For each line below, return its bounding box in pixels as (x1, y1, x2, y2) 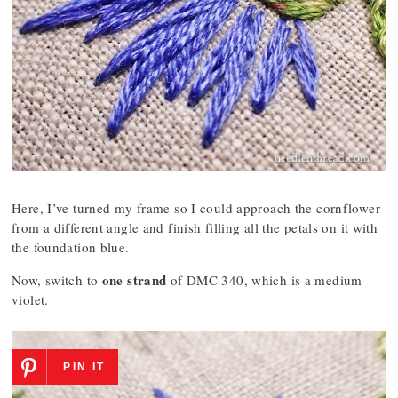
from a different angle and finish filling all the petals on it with (12, 219, 378, 236)
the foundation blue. (12, 238, 130, 256)
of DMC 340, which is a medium (166, 271, 362, 289)
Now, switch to (12, 271, 102, 289)
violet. (12, 291, 49, 308)
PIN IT (63, 361, 106, 373)
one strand (101, 270, 167, 290)
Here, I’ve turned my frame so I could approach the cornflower (12, 199, 380, 217)
